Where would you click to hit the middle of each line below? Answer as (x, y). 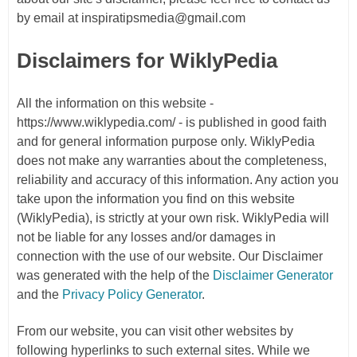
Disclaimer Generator (273, 275)
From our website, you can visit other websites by (155, 331)
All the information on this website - (115, 103)
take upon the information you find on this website (156, 199)
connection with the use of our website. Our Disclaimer (170, 256)
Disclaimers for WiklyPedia (147, 61)
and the (39, 294)
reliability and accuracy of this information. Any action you (178, 180)
